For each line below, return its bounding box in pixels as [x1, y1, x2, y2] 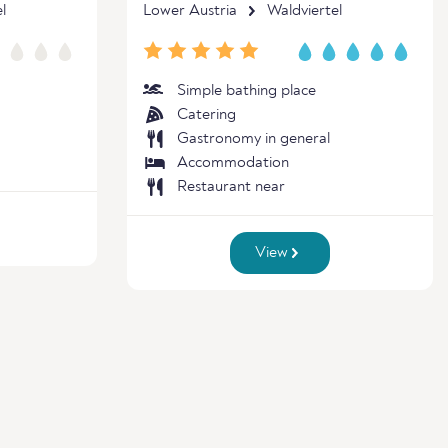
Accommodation [177, 155, 289, 171]
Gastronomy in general [177, 131, 330, 147]
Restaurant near [177, 179, 285, 195]
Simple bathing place [177, 83, 316, 99]
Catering [177, 107, 236, 123]
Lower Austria [143, 3, 237, 19]
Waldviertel [267, 3, 342, 19]
